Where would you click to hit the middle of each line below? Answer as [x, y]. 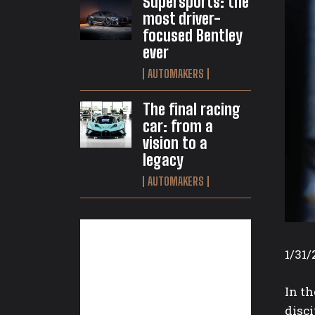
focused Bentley [192, 36]
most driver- [181, 19]
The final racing [191, 110]
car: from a [178, 127]
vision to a [175, 143]
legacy [163, 160]
